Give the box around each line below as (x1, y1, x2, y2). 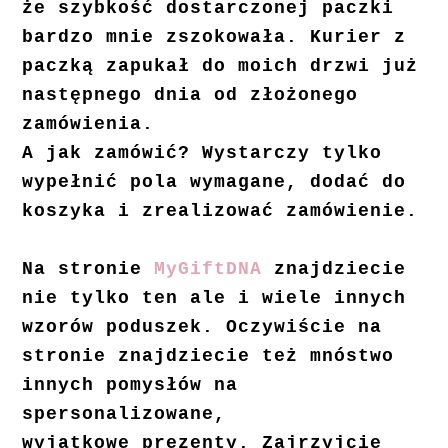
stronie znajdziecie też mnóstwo (22, 346, 395, 367)
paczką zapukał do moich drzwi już (22, 56, 419, 77)
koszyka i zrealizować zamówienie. (22, 201, 419, 222)
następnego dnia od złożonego (22, 85, 359, 106)
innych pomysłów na (22, 375, 239, 396)
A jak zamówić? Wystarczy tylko (22, 143, 383, 164)
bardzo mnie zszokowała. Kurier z (22, 27, 407, 48)
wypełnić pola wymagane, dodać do (22, 172, 407, 193)
